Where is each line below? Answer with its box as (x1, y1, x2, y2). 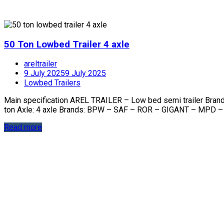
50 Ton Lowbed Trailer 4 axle (4, 38, 129, 50)
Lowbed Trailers (24, 78, 80, 88)
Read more (4, 122, 42, 132)
